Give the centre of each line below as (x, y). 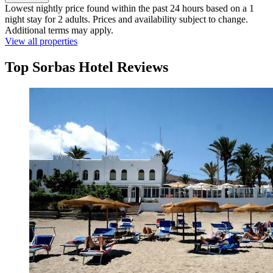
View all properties (41, 41)
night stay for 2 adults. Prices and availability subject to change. (126, 19)
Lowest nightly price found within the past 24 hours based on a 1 (129, 9)
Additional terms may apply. (59, 30)
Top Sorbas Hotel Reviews (87, 67)
